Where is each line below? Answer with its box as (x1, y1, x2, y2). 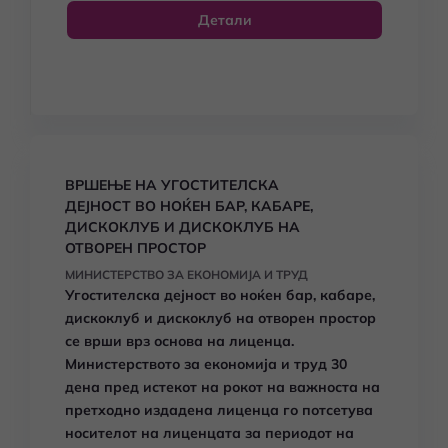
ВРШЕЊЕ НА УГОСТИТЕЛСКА (65, 176, 279, 194)
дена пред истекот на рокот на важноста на (65, 378, 380, 396)
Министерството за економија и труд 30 (65, 355, 347, 373)
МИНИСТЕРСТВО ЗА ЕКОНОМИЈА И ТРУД (65, 267, 308, 282)
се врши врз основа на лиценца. (65, 332, 298, 350)
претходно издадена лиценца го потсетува (65, 401, 373, 419)
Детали (197, 11, 252, 29)
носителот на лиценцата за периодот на (65, 424, 354, 442)
